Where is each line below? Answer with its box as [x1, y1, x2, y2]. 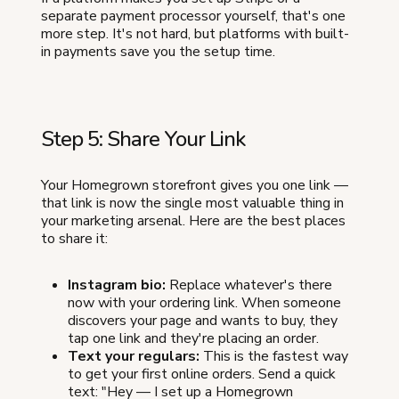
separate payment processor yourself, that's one [41, 5, 346, 26]
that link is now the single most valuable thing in [41, 192, 344, 213]
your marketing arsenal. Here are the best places [41, 210, 346, 231]
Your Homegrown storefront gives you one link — [41, 175, 348, 195]
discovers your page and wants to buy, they [68, 310, 338, 330]
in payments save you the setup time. [41, 41, 275, 61]
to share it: [41, 228, 108, 248]
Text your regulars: [68, 346, 199, 366]
